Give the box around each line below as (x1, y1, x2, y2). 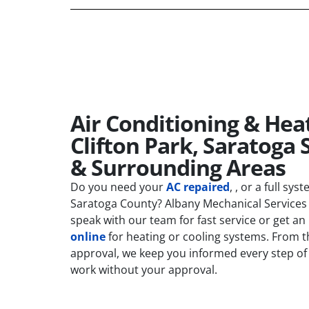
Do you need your (70, 179, 166, 195)
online (70, 228, 106, 244)
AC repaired (166, 179, 230, 195)
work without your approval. (70, 261, 217, 277)
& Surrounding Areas (70, 152, 286, 182)
